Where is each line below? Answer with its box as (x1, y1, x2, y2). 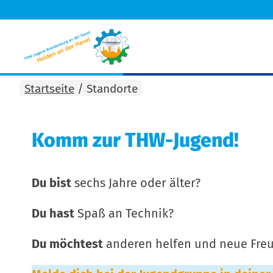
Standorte (87, 82, 138, 96)
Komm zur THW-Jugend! (32, 129, 239, 152)
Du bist (32, 175, 71, 190)
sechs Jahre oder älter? (71, 175, 200, 190)
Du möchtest (32, 236, 103, 251)
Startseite (24, 82, 74, 96)
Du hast (32, 206, 74, 221)
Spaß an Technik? (74, 206, 174, 221)
